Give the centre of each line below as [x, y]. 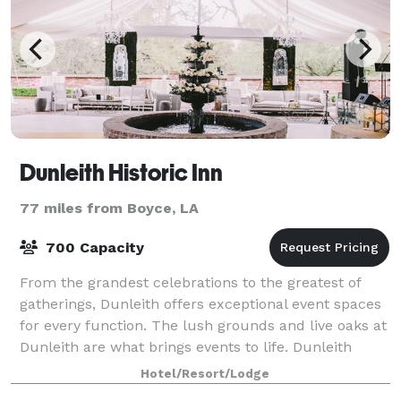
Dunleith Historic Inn [121, 172]
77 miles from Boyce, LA [109, 208]
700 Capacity [93, 247]
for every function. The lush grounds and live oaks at [203, 325]
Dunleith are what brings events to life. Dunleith [186, 346]
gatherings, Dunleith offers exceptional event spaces [200, 303]
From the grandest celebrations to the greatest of [190, 282]
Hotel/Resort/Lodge [205, 373]
